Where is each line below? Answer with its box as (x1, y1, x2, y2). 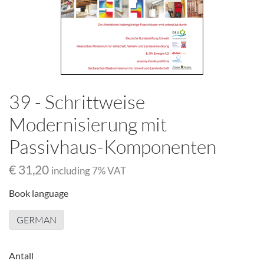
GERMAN (16, 214, 57, 226)
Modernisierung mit (9, 113, 167, 136)
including (51, 165, 92, 177)
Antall (9, 250, 34, 261)
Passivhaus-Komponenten (9, 135, 216, 158)
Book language (9, 187, 68, 199)
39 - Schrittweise (9, 90, 145, 113)
